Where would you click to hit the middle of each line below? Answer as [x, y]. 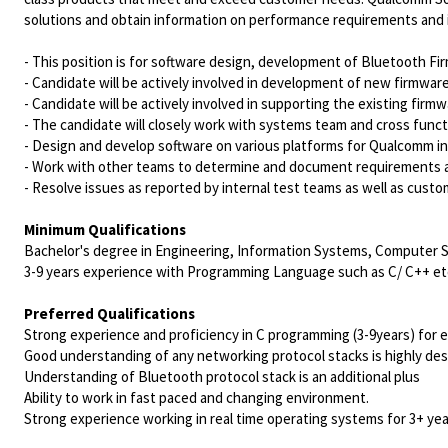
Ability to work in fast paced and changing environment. [196, 397]
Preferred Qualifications [109, 313]
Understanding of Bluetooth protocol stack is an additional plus [222, 376]
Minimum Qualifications [105, 229]
